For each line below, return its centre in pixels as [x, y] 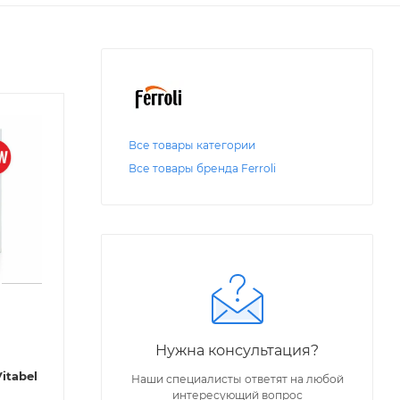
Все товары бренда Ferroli [202, 169]
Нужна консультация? [237, 350]
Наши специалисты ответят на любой [237, 379]
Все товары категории [192, 146]
